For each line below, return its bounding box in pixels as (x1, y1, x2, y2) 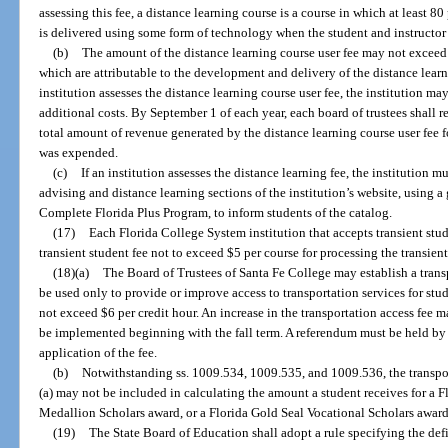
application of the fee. (39, 345, 158, 361)
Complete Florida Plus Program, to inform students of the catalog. (39, 205, 393, 221)
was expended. (39, 145, 119, 161)
